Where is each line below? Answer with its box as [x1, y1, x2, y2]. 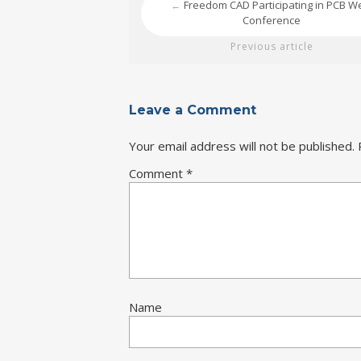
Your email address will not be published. [129, 138, 355, 154]
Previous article [230, 39, 313, 53]
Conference [243, 13, 301, 27]
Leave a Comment [129, 102, 256, 118]
